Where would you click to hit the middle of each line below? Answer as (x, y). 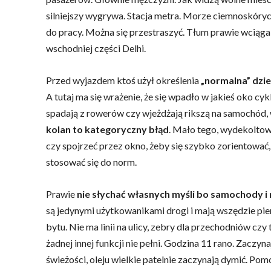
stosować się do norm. (91, 162)
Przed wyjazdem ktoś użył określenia (123, 80)
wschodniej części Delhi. (96, 48)
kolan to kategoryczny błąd (107, 129)
